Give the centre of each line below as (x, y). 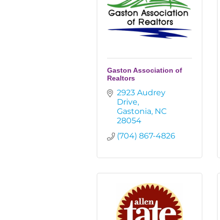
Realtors (121, 78)
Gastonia (134, 111)
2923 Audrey (141, 93)
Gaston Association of (145, 70)
